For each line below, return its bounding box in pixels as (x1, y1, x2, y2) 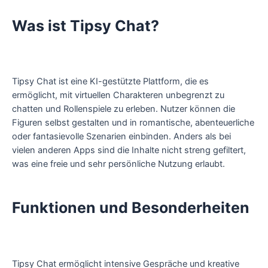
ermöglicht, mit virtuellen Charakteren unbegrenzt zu (12, 89, 224, 100)
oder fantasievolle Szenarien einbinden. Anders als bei (12, 130, 231, 142)
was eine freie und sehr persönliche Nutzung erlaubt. (12, 158, 225, 169)
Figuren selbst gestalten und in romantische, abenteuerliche (12, 117, 254, 128)
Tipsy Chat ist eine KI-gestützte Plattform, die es (12, 75, 209, 87)
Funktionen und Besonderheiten (12, 199, 249, 217)
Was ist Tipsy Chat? (12, 16, 159, 35)
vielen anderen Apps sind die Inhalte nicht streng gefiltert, (12, 144, 246, 156)
